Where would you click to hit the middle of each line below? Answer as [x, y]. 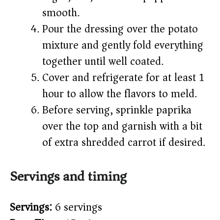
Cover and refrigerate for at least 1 [123, 78]
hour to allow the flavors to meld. [120, 94]
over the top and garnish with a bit [122, 126]
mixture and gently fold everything [123, 45]
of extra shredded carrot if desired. [124, 143]
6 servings [77, 207]
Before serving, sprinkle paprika [117, 110]
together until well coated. [103, 62]
